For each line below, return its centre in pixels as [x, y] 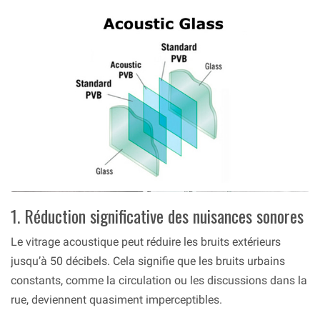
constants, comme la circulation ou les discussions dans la [159, 280]
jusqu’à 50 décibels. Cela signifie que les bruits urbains [148, 261]
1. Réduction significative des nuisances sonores [157, 215]
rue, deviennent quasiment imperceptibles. [116, 299]
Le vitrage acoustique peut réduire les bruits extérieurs [146, 241]
